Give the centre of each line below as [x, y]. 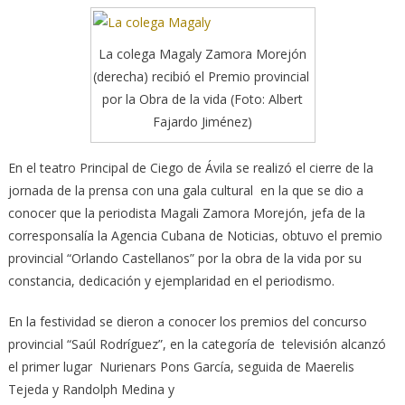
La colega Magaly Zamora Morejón [202, 53]
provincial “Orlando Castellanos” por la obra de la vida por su [184, 258]
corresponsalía [51, 235]
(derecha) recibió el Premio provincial [202, 76]
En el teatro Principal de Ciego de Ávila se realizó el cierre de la [190, 167]
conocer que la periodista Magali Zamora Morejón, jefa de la [186, 212]
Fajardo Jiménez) [202, 121]
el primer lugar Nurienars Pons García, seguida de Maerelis [181, 366]
